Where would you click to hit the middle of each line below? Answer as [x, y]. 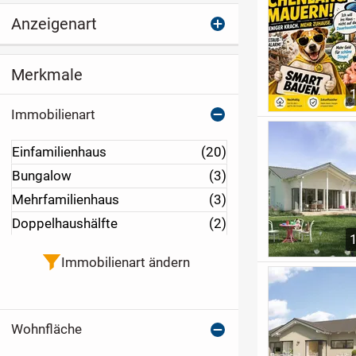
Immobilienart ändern [125, 262]
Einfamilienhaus [59, 152]
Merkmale [46, 74]
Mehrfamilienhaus [65, 200]
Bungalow [41, 176]
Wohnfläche [46, 329]
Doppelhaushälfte [64, 224]
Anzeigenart [54, 24]
